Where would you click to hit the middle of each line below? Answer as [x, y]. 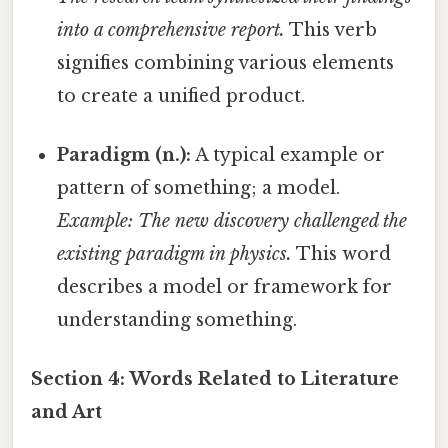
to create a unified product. [181, 95]
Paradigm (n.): [124, 155]
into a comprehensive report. [171, 29]
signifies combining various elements [226, 62]
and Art [66, 412]
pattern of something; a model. [199, 188]
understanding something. [177, 320]
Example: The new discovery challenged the [232, 221]
